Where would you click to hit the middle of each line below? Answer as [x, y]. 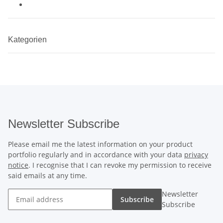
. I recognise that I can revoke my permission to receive [120, 165]
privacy [196, 154]
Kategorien [28, 39]
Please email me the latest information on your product [100, 144]
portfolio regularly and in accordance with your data [96, 154]
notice [18, 165]
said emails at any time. [48, 175]
